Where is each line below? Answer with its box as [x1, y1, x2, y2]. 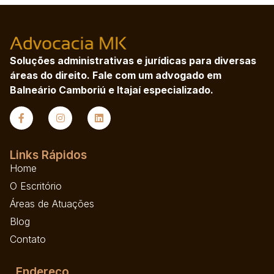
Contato [10, 232, 46, 245]
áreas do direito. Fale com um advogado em [10, 69, 221, 82]
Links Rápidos [10, 147, 87, 162]
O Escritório [10, 179, 62, 192]
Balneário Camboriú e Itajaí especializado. [10, 84, 216, 97]
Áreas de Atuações [10, 197, 94, 210]
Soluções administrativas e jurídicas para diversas [10, 54, 256, 67]
